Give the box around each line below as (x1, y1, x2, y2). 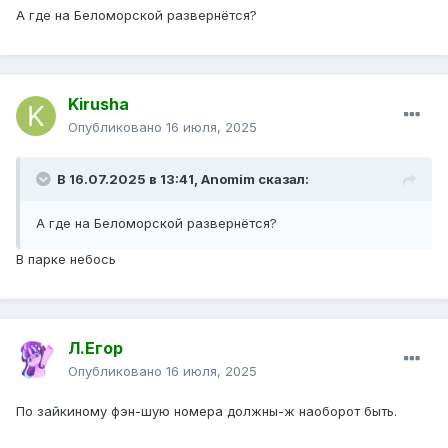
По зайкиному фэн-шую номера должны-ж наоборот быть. (16, 403, 397, 420)
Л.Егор (68, 338, 123, 359)
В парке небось (16, 251, 120, 268)
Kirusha (68, 94, 129, 115)
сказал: (255, 171, 309, 188)
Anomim (201, 171, 255, 188)
